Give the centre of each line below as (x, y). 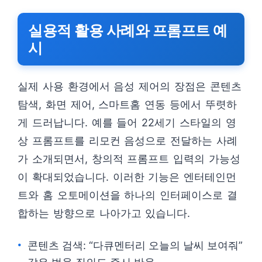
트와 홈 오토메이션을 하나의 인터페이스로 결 (127, 195)
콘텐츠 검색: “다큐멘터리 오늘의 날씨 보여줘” (135, 245)
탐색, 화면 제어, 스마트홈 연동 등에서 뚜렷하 (127, 104)
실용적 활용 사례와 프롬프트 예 (128, 30)
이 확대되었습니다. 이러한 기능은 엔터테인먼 (127, 177)
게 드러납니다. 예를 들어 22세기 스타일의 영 (127, 123)
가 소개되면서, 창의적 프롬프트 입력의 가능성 (129, 159)
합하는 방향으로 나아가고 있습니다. (104, 213)
